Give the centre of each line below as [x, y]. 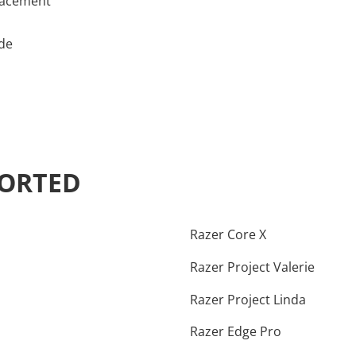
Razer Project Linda [248, 299]
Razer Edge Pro [236, 332]
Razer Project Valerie [252, 267]
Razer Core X [228, 235]
